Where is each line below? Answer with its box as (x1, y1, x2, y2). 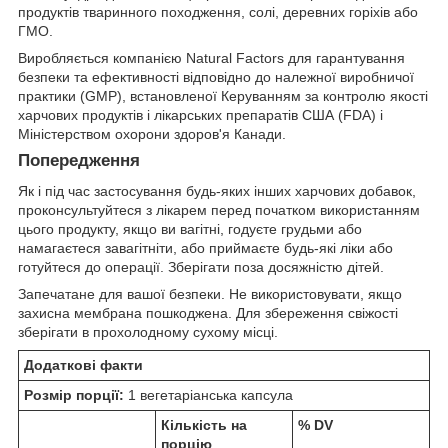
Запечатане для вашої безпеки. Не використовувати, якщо (18, 286, 402, 303)
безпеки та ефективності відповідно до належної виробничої (18, 69, 414, 86)
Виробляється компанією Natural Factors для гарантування (18, 50, 405, 67)
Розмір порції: (24, 387, 124, 404)
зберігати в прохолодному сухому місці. (18, 324, 278, 341)
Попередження (18, 151, 140, 171)
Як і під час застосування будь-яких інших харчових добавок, (18, 183, 416, 200)
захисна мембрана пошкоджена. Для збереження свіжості (18, 305, 398, 322)
